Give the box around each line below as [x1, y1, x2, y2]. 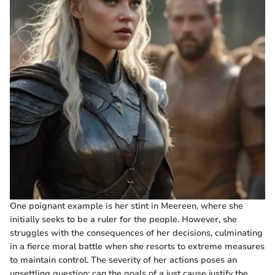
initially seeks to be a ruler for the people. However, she [10, 214, 237, 226]
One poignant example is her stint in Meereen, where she [10, 200, 243, 212]
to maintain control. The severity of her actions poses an [10, 254, 237, 266]
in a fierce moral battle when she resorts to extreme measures [10, 241, 265, 253]
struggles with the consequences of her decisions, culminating [10, 227, 263, 239]
